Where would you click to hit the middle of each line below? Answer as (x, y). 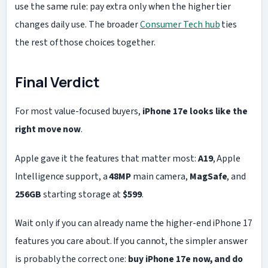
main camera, (161, 176)
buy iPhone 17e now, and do (186, 259)
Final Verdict (57, 81)
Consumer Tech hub (180, 24)
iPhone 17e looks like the (195, 112)
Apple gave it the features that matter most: (106, 158)
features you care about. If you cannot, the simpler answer (131, 241)
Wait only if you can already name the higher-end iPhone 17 (134, 223)
